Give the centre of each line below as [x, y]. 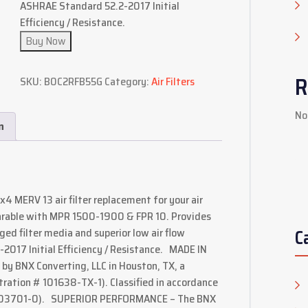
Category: [128, 81]
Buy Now [45, 41]
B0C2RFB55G [73, 81]
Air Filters [173, 81]
